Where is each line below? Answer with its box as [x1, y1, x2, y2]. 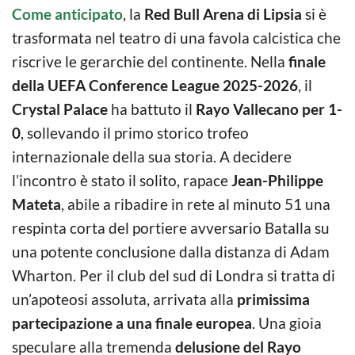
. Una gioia [252, 313, 322, 332]
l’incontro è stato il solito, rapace [12, 170, 231, 189]
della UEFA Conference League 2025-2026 [12, 75, 298, 94]
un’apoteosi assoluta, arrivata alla [12, 289, 237, 308]
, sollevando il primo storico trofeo [21, 123, 249, 142]
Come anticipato [12, 4, 123, 23]
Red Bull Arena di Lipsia [141, 4, 302, 23]
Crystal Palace [12, 99, 108, 118]
